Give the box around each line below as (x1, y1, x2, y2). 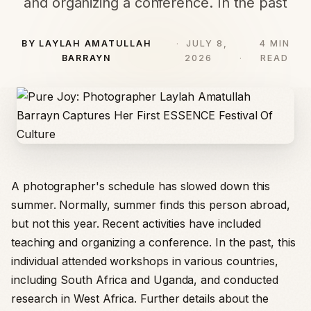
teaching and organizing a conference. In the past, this (11, 235, 296, 249)
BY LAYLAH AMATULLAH (22, 38, 152, 49)
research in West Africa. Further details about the (11, 292, 269, 305)
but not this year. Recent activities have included (11, 217, 262, 230)
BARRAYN (61, 53, 112, 63)
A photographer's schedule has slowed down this (11, 179, 271, 193)
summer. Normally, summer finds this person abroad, (11, 198, 291, 212)
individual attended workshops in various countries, (11, 254, 278, 268)
